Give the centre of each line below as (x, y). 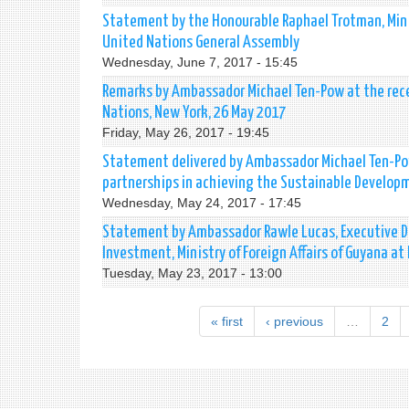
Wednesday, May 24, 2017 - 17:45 (202, 203)
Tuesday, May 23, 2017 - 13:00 (192, 273)
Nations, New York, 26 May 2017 (194, 113)
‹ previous (294, 321)
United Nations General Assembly (201, 42)
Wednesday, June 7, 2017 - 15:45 (200, 62)
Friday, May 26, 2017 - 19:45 (186, 132)
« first (226, 321)
